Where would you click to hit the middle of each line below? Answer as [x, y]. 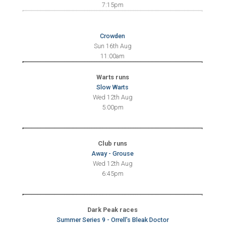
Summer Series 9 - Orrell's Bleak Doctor [113, 220]
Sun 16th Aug [113, 46]
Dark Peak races [113, 210]
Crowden [113, 36]
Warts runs [113, 77]
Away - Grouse [113, 153]
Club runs [113, 143]
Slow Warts [113, 87]
